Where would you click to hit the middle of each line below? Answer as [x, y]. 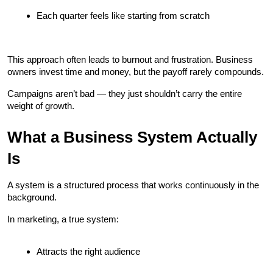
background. [32, 197]
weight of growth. [41, 105]
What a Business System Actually [132, 137]
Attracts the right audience [88, 251]
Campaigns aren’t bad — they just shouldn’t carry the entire [125, 93]
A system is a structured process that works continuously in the [133, 185]
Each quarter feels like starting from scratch [123, 15]
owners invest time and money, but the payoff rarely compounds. [136, 71]
